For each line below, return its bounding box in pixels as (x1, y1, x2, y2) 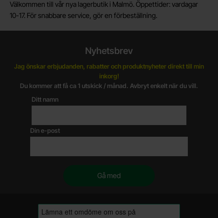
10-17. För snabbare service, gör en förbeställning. (10, 11, 157, 19)
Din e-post (30, 126, 60, 134)
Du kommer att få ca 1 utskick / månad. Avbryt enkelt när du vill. (20, 81, 198, 90)
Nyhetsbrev (85, 45, 133, 56)
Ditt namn (31, 95, 58, 103)
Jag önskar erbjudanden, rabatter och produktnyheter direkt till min (14, 62, 204, 70)
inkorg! (99, 72, 119, 80)
